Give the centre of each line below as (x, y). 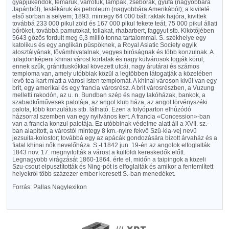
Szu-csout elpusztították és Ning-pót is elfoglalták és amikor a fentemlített (112, 167)
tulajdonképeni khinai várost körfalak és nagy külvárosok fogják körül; (108, 59)
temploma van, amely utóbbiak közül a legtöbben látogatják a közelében (112, 74)
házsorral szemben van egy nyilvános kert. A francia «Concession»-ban (111, 117)
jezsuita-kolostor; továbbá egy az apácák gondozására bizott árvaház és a (114, 138)
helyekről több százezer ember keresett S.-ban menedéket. (94, 174)
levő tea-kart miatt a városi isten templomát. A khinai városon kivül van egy (114, 81)
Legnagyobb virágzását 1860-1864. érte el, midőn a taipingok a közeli (109, 159)
